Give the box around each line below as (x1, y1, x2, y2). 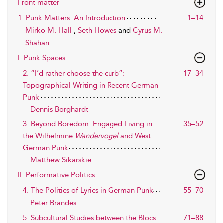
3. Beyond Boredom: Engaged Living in (23, 119, 152, 128)
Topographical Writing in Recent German (23, 81, 158, 90)
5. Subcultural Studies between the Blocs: (23, 213, 158, 222)
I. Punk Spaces (18, 53, 65, 62)
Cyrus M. (133, 26, 162, 35)
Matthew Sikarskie (30, 155, 91, 164)
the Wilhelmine (23, 131, 75, 140)
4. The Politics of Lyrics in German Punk (23, 186, 153, 195)
